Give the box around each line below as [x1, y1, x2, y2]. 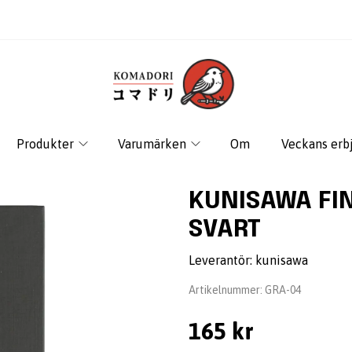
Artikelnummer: [189, 284, 265, 296]
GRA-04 [265, 284, 301, 296]
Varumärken [117, 137, 186, 151]
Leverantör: [189, 253, 255, 267]
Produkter [16, 137, 74, 151]
